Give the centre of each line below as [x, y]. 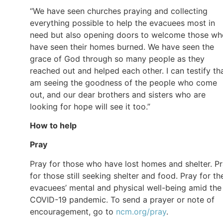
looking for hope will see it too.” [90, 106]
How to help [53, 125]
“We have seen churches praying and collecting [119, 11]
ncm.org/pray [141, 211]
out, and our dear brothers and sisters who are [118, 94]
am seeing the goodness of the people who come [123, 82]
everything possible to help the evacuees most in [122, 23]
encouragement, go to [73, 211]
